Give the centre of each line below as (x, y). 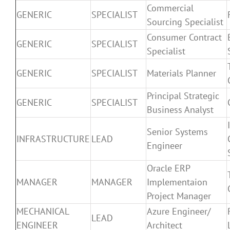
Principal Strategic (183, 95)
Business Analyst (180, 109)
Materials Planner (181, 73)
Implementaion (177, 182)
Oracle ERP (169, 168)
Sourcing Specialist (185, 22)
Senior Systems (177, 131)
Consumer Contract (184, 37)
